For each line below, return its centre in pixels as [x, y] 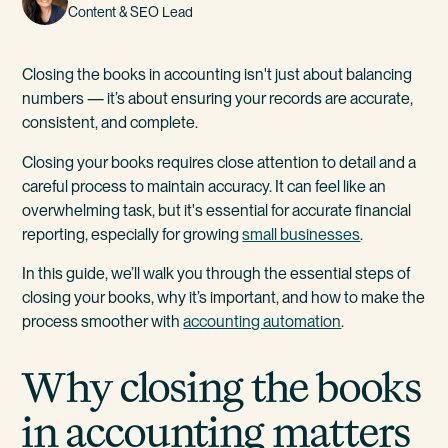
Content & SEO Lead [131, 12]
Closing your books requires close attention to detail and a [219, 162]
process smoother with [103, 321]
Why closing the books [222, 387]
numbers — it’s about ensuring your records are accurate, [218, 99]
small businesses [301, 234]
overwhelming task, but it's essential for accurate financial [217, 210]
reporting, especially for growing [132, 234]
